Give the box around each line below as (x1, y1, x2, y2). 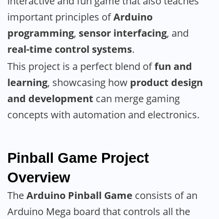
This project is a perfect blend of (7, 59, 154, 73)
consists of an (132, 188, 197, 202)
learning (7, 75, 47, 89)
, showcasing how (47, 75, 130, 89)
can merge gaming (93, 91, 180, 105)
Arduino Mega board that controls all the (7, 204, 190, 218)
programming (7, 26, 74, 40)
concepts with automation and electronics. (7, 108, 199, 121)
